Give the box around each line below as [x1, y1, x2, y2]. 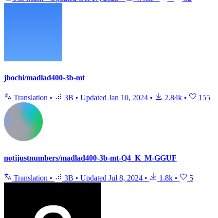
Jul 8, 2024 [109, 173, 143, 182]
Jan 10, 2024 [109, 93, 148, 102]
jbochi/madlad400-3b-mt [4, 73, 85, 82]
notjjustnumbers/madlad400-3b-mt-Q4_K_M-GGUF [4, 153, 177, 162]
